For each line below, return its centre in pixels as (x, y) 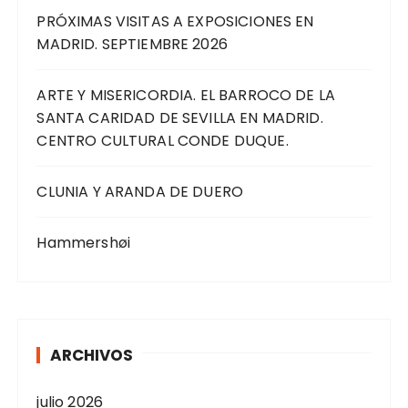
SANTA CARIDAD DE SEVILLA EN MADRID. (180, 118)
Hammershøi (83, 243)
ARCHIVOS (92, 356)
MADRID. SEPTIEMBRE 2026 (132, 45)
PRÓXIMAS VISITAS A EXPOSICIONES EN (175, 22)
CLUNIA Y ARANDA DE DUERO (140, 192)
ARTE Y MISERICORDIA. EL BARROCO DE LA (186, 96)
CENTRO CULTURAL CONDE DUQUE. (163, 141)
